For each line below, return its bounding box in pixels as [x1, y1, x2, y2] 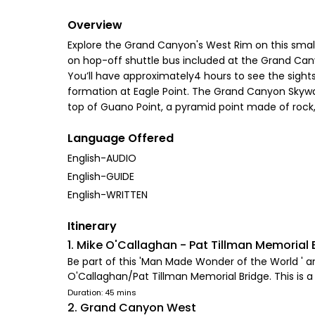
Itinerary [67, 218, 117, 234]
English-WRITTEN [67, 188, 148, 202]
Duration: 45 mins [67, 287, 136, 298]
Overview [67, 17, 122, 33]
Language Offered [67, 130, 174, 146]
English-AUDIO [67, 151, 136, 165]
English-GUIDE [67, 169, 134, 184]
